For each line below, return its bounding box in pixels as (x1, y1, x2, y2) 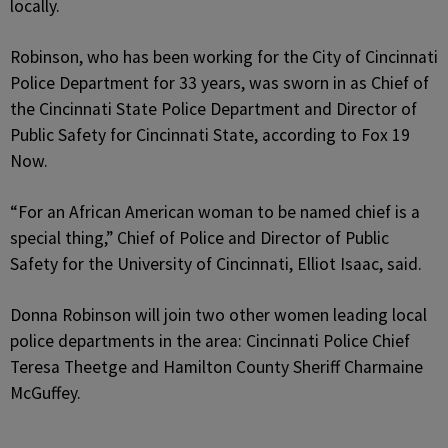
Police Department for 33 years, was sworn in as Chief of (10, 72, 429, 94)
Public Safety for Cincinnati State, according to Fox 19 (10, 124, 410, 146)
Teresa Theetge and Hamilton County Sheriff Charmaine (10, 356, 423, 378)
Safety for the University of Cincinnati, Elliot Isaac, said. (10, 253, 422, 275)
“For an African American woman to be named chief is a (10, 201, 420, 223)
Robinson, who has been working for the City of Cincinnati (10, 46, 438, 68)
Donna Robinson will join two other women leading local (10, 304, 427, 326)
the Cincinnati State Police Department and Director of (10, 98, 417, 120)
